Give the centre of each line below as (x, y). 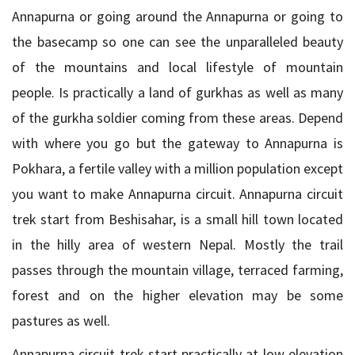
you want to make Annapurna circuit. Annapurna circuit (177, 194)
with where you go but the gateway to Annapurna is (177, 143)
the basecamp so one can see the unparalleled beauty (177, 42)
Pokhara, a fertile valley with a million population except (177, 168)
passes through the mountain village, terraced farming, (177, 270)
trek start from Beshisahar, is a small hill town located (177, 219)
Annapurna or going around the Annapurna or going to (177, 16)
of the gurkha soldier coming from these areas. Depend (177, 118)
